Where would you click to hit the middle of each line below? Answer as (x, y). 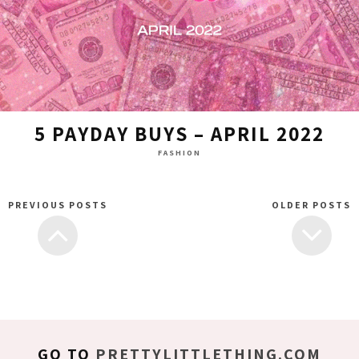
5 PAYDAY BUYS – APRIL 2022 (179, 134)
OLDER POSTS (311, 205)
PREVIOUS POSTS (58, 205)
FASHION (179, 153)
